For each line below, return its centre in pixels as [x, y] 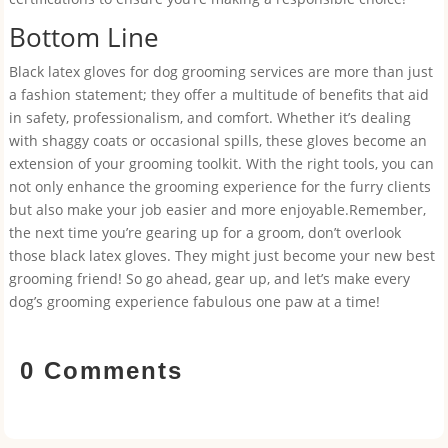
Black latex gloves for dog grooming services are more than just [220, 71]
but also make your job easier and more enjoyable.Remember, [217, 209]
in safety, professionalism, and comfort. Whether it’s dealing [209, 117]
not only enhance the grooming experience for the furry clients [219, 186]
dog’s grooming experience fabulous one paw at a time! [194, 301]
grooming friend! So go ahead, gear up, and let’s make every [209, 278]
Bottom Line [83, 37]
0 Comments [102, 370]
